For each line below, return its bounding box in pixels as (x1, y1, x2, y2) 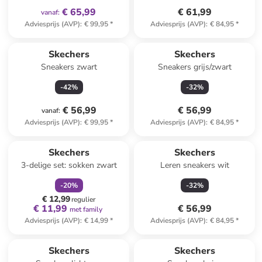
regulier (71, 195, 96, 204)
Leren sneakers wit (160, 160, 229, 171)
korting (73, 132, 95, 141)
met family (69, 205, 102, 214)
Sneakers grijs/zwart (157, 61, 232, 73)
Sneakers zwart (40, 61, 97, 73)
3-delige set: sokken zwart (20, 160, 117, 171)
